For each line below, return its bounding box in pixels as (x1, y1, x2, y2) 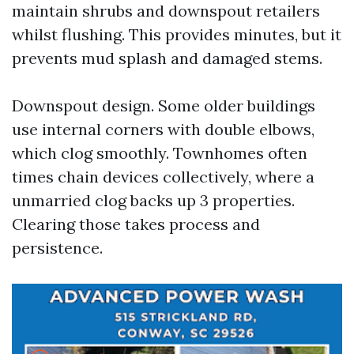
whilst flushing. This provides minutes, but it (12, 24, 341, 44)
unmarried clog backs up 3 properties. (12, 190, 295, 210)
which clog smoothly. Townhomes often (12, 143, 307, 163)
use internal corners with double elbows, (12, 119, 314, 139)
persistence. (12, 238, 103, 258)
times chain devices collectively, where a (12, 167, 314, 186)
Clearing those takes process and (12, 214, 260, 234)
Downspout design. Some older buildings (12, 96, 315, 115)
